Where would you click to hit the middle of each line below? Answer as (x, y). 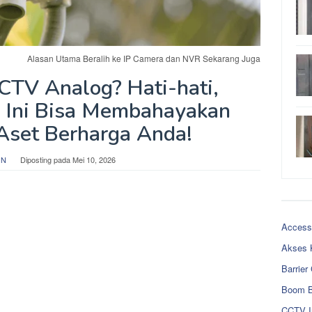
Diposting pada (46, 159)
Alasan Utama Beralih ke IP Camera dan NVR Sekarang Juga (144, 58)
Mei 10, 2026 (94, 159)
